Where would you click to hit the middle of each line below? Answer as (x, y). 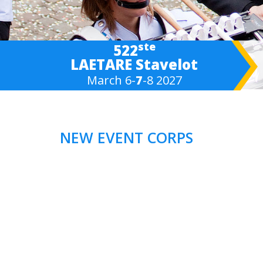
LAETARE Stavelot (134, 64)
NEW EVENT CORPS (127, 137)
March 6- (111, 80)
